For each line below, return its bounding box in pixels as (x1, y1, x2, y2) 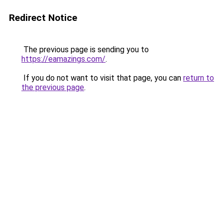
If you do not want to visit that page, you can (21, 73, 183, 83)
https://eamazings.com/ (21, 54, 106, 64)
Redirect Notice (9, 12, 77, 23)
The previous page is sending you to (21, 45, 149, 54)
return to (183, 73, 214, 83)
